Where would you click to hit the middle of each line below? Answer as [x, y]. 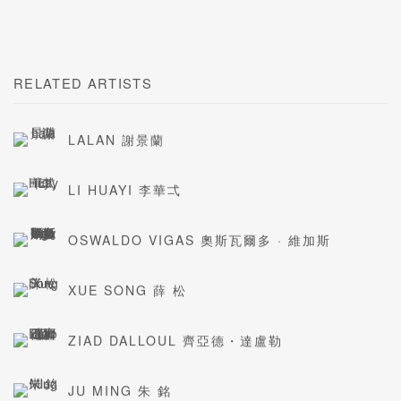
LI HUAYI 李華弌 [125, 189]
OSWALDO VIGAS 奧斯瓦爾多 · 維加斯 [200, 239]
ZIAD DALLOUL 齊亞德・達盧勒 [175, 340]
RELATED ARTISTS [83, 82]
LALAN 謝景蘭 [116, 139]
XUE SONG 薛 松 [128, 290]
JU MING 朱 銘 [120, 390]
